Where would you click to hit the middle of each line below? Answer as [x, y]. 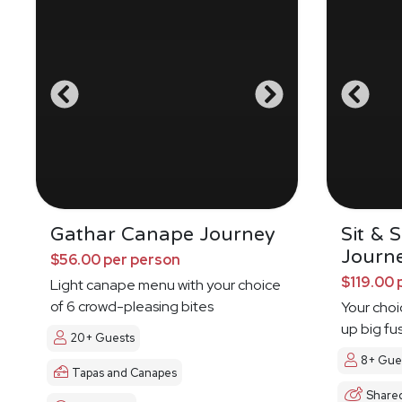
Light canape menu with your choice [166, 284]
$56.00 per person [115, 259]
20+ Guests [102, 338]
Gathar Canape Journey [163, 234]
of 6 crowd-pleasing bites [132, 306]
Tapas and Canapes [124, 372]
